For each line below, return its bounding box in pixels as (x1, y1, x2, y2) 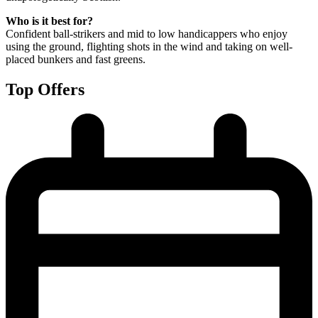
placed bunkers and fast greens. (6, 53, 146, 65)
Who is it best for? (6, 14, 93, 27)
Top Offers (6, 79, 84, 99)
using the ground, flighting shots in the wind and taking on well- (6, 40, 292, 53)
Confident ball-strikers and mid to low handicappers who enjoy (6, 27, 287, 40)
